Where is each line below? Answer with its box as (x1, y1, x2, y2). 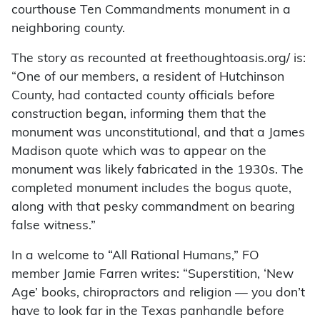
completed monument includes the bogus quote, (11, 182, 291, 195)
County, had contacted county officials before (11, 89, 275, 102)
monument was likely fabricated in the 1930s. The (11, 164, 304, 176)
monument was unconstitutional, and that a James (11, 126, 305, 139)
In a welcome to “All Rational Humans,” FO (11, 249, 259, 262)
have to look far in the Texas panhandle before (11, 305, 284, 318)
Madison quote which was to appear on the (11, 145, 266, 158)
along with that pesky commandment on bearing (11, 201, 295, 214)
